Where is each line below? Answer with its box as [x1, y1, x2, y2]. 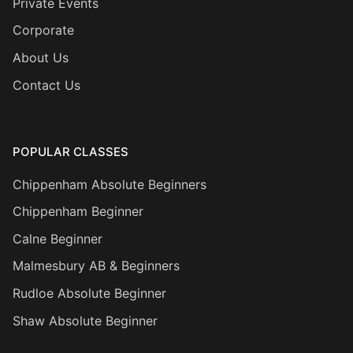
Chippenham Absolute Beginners [13, 176, 206, 192]
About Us [13, 50, 69, 66]
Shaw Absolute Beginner [13, 312, 158, 329]
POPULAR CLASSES [13, 143, 128, 159]
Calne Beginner [13, 230, 102, 247]
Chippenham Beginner [13, 203, 143, 220]
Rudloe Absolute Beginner [13, 285, 166, 302]
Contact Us [13, 76, 80, 93]
